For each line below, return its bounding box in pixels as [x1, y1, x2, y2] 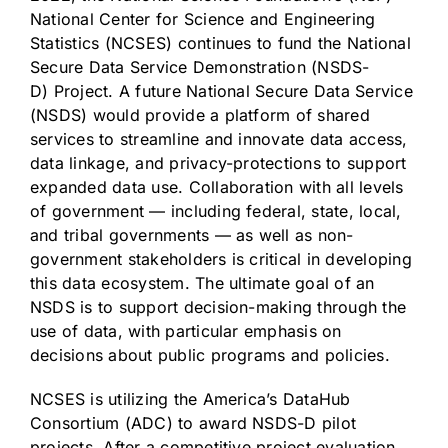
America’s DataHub [202, 388, 351, 409]
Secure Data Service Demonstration [30, 56, 312, 77]
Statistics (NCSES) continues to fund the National [30, 32, 411, 53]
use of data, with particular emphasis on [30, 320, 342, 341]
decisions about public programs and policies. [30, 344, 390, 365]
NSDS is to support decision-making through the [30, 296, 407, 317]
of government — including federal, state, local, [30, 200, 402, 221]
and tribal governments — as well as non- [30, 224, 354, 245]
